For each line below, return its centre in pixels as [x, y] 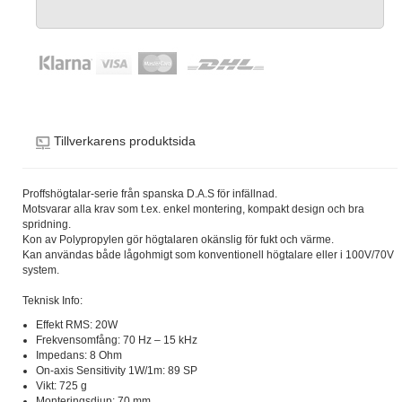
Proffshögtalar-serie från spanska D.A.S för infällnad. [150, 194]
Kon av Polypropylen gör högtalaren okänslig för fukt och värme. [179, 240]
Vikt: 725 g [61, 386]
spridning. [48, 224]
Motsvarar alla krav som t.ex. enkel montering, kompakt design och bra [193, 209]
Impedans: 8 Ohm [79, 355]
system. [41, 270]
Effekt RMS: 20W [77, 325]
